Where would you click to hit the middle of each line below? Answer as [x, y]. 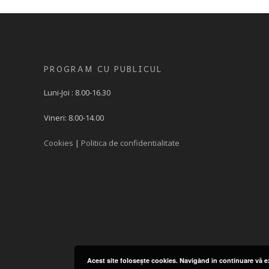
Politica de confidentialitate [131, 143]
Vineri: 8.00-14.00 [74, 117]
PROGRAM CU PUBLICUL [103, 68]
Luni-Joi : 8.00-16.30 [77, 92]
